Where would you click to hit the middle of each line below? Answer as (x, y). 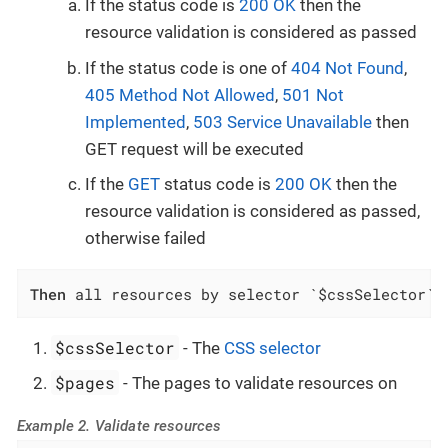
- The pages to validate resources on (258, 383)
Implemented (135, 121)
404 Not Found (347, 67)
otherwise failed (145, 238)
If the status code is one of (188, 67)
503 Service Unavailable (282, 121)
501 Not (313, 94)
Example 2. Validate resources (119, 426)
